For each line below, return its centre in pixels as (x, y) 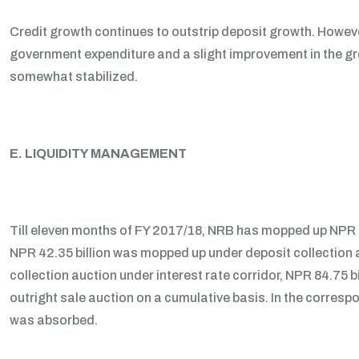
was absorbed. (54, 320)
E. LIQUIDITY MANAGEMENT (98, 153)
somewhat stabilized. (74, 77)
